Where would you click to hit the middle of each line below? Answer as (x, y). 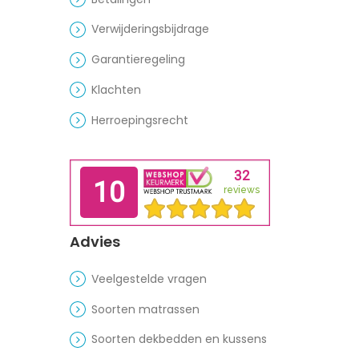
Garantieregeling (139, 60)
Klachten (117, 89)
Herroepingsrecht (140, 120)
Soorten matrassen (146, 309)
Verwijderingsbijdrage (151, 29)
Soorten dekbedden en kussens (179, 339)
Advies (95, 242)
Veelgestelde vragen (149, 278)
